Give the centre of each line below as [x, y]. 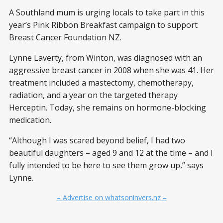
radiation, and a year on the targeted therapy [93, 95]
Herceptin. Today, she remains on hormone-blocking [108, 108]
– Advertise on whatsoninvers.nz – [111, 198]
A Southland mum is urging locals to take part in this [107, 13]
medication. [30, 120]
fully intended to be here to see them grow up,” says [106, 166]
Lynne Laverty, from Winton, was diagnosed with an [106, 58]
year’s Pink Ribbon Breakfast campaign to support [103, 25]
